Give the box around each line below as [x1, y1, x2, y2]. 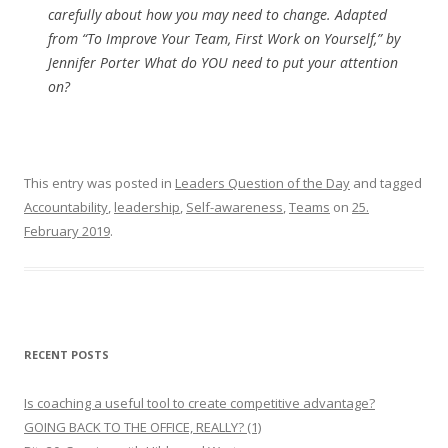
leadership [114, 197, 180, 216]
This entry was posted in [24, 173, 175, 192]
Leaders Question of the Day [175, 173, 350, 192]
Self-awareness [186, 197, 283, 216]
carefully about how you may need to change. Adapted [48, 4, 387, 24]
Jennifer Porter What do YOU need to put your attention [48, 52, 398, 72]
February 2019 [24, 221, 110, 240]
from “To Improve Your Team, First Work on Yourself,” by [48, 28, 400, 48]
